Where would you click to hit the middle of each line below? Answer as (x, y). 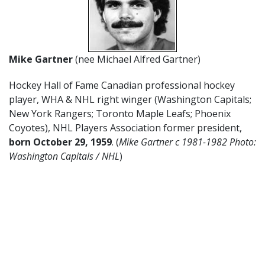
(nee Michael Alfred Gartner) (138, 59)
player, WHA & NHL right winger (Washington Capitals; (130, 99)
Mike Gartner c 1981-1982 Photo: (188, 142)
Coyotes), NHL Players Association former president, (125, 128)
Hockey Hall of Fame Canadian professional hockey (122, 85)
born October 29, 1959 (60, 142)
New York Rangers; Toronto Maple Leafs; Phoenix (120, 114)
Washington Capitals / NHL (64, 156)
